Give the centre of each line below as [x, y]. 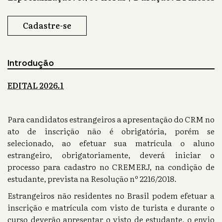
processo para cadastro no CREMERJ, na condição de [111, 167]
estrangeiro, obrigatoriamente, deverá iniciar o [111, 155]
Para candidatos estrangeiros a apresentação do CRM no [111, 119]
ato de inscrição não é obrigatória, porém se [111, 131]
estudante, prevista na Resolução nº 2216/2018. [93, 179]
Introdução [31, 63]
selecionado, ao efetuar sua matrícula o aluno [111, 143]
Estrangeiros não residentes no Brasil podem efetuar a [111, 195]
